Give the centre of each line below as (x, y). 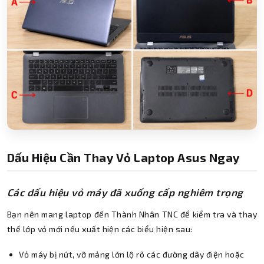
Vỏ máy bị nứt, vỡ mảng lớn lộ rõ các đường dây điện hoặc (132, 254)
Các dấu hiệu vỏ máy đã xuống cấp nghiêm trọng (125, 192)
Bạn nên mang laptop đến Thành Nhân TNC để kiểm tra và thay (132, 214)
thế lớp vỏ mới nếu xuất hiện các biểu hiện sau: (100, 229)
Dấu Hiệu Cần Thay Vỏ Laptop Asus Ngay (123, 157)
